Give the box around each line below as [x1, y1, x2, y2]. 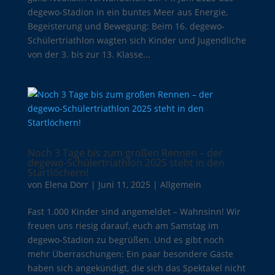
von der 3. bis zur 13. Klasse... [27, 48, 150, 60]
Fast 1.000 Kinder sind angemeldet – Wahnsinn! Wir [27, 205, 241, 217]
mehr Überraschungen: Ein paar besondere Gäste [27, 247, 233, 260]
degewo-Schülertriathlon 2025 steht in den [27, 155, 225, 169]
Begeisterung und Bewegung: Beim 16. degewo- [27, 20, 225, 32]
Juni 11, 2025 [98, 178, 150, 190]
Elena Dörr [44, 178, 88, 190]
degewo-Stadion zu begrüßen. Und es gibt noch [27, 233, 224, 246]
